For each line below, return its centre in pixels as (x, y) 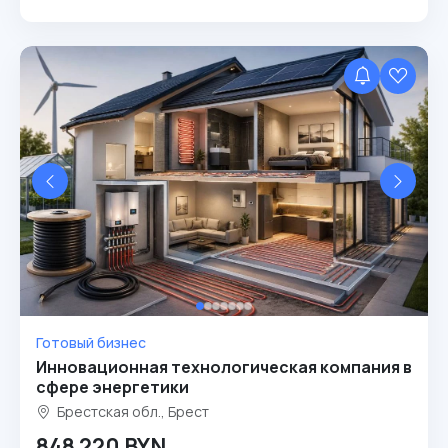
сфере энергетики (112, 387)
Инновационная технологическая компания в (224, 367)
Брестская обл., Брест (131, 411)
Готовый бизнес (91, 342)
